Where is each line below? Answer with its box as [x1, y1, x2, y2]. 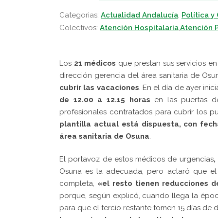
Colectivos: [59, 23, 100, 32]
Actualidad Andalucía [101, 10, 178, 19]
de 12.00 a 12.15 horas [59, 95, 150, 104]
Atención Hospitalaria [100, 23, 179, 32]
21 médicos [73, 58, 116, 68]
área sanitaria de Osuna [59, 131, 149, 141]
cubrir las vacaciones [59, 83, 139, 92]
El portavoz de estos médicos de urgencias [59, 154, 214, 163]
